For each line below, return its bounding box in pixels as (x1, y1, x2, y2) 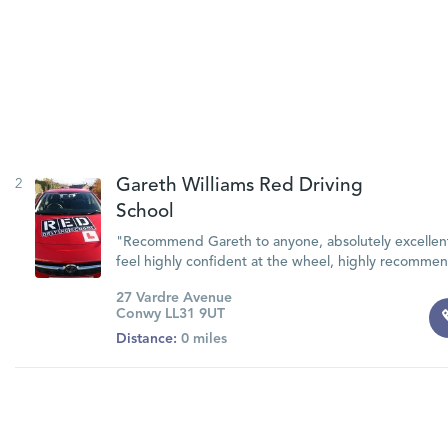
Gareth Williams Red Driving (115, 177, 363, 196)
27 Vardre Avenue (115, 291, 232, 305)
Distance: (115, 332, 177, 346)
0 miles (176, 332, 227, 346)
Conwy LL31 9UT (115, 307, 225, 321)
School (115, 203, 174, 222)
